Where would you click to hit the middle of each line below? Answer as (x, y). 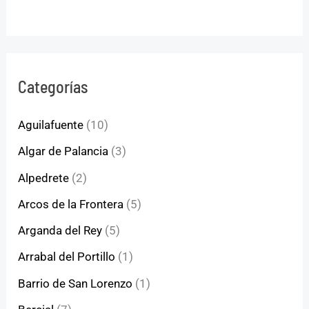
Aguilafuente (51, 125)
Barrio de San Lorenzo (76, 283)
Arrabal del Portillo (67, 257)
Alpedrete (44, 178)
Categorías (53, 87)
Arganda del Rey (60, 231)
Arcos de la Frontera (71, 204)
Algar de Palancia (63, 151)
